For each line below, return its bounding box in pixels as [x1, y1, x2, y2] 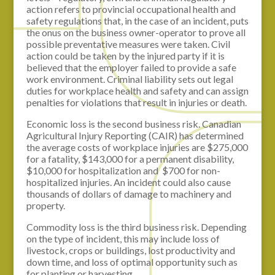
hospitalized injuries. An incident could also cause [26, 176, 231, 188]
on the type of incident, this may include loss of [26, 232, 220, 244]
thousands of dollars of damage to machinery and [26, 187, 231, 199]
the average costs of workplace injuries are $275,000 [26, 141, 248, 153]
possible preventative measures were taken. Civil [26, 37, 230, 50]
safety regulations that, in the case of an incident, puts [26, 14, 249, 26]
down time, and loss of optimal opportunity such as [26, 255, 238, 268]
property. [26, 199, 65, 211]
